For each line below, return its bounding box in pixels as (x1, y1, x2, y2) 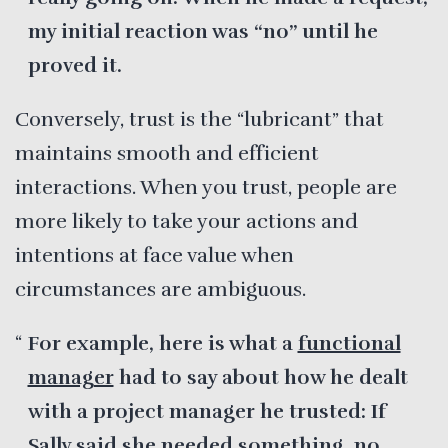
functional (297, 330, 401, 356)
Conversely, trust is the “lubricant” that (15, 106, 384, 132)
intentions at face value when (15, 242, 294, 268)
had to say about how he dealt (113, 364, 408, 390)
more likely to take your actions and (15, 208, 358, 234)
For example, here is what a (27, 330, 298, 356)
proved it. (27, 52, 122, 78)
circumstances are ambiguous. (15, 276, 306, 302)
